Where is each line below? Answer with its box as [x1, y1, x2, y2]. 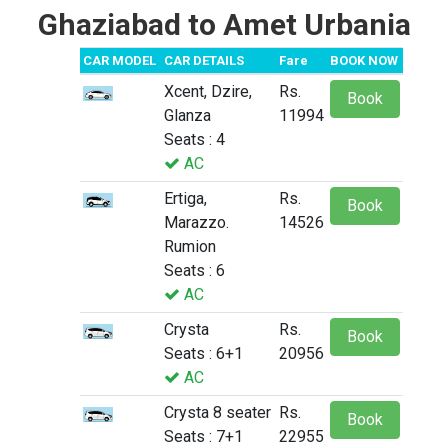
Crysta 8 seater [164, 403, 271, 423]
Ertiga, [164, 189, 207, 209]
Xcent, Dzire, [164, 82, 252, 102]
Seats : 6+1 [164, 344, 243, 364]
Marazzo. [164, 213, 229, 233]
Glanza [164, 106, 211, 126]
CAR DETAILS [164, 53, 244, 69]
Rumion [164, 237, 216, 257]
